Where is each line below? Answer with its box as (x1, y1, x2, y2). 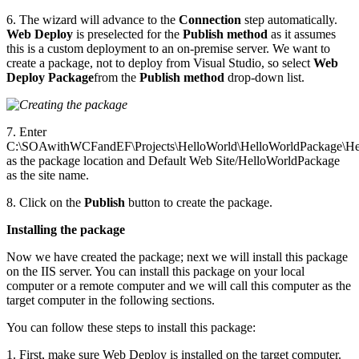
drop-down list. (224, 70, 305, 84)
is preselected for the (73, 26, 183, 41)
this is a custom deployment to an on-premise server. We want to (6, 41, 330, 55)
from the (94, 70, 139, 84)
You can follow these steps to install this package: (6, 320, 256, 334)
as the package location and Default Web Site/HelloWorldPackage (6, 153, 340, 167)
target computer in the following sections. (6, 292, 215, 307)
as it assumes (268, 26, 336, 41)
